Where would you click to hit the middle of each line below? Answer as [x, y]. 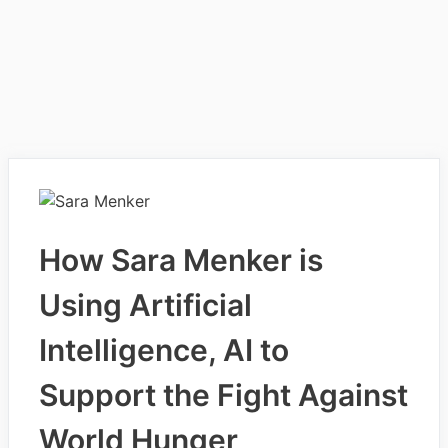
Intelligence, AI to [164, 350]
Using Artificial [145, 305]
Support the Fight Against [223, 395]
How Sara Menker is [181, 260]
